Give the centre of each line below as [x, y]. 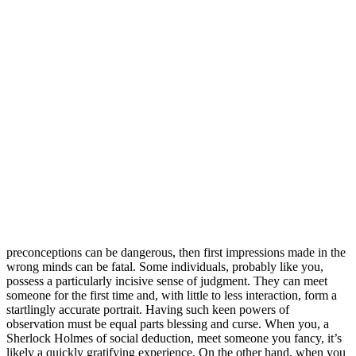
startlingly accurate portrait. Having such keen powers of [148, 310]
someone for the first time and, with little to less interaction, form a [172, 296]
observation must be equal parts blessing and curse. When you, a [168, 324]
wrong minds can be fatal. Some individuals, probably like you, [165, 267]
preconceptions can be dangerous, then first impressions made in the [176, 253]
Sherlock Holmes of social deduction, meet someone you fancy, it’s [174, 339]
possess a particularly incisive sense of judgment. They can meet [167, 281]
